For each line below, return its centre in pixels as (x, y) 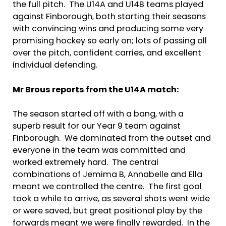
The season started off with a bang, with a (98, 115)
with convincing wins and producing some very (108, 30)
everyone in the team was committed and (99, 151)
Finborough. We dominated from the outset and (112, 139)
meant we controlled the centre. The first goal (107, 187)
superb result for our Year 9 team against (97, 127)
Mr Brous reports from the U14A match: (97, 90)
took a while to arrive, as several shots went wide (111, 200)
